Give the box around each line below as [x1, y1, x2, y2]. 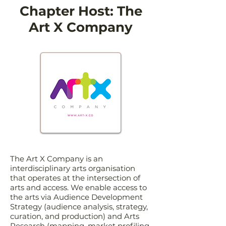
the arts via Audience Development [10, 192, 143, 202]
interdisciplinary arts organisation [10, 163, 135, 173]
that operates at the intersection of [10, 173, 140, 183]
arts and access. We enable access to [10, 183, 147, 192]
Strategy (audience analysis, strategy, [10, 202, 148, 211]
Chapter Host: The [19, 3, 142, 19]
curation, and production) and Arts [10, 211, 139, 221]
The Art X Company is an [10, 154, 103, 163]
